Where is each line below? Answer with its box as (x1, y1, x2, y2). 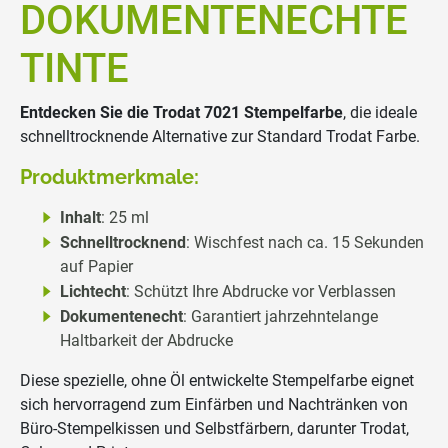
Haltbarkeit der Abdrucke (60, 330, 233, 350)
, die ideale (343, 102, 417, 122)
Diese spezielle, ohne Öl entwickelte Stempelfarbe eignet (20, 370, 414, 390)
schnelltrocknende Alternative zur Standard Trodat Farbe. (20, 126, 420, 146)
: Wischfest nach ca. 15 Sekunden (186, 232, 424, 252)
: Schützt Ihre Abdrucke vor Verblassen (126, 281, 396, 301)
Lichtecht (60, 281, 126, 301)
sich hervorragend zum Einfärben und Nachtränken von (20, 394, 408, 414)
